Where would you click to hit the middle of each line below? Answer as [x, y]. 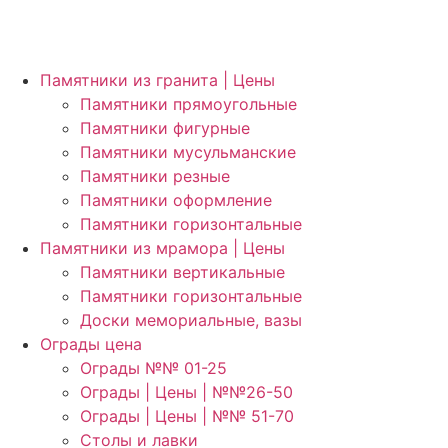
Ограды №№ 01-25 [153, 368]
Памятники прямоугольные [188, 104]
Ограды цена [91, 344]
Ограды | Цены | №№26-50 [186, 392]
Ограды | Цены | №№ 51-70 [187, 416]
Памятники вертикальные [182, 272]
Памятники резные [155, 176]
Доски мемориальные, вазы [191, 320]
